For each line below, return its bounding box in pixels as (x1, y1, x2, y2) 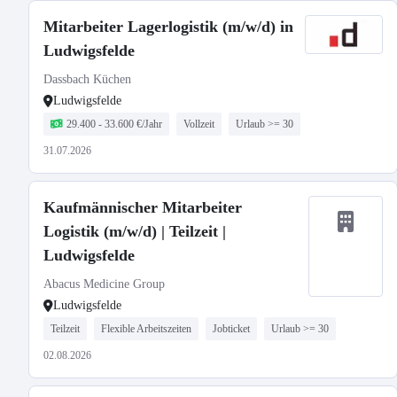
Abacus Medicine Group (43, 277, 165, 291)
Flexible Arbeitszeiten (101, 323, 191, 335)
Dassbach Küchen (43, 73, 131, 86)
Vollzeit (183, 118, 214, 130)
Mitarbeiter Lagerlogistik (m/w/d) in (43, 18, 293, 35)
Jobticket (213, 323, 250, 335)
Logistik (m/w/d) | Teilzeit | (43, 222, 226, 240)
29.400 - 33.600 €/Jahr (66, 118, 162, 130)
